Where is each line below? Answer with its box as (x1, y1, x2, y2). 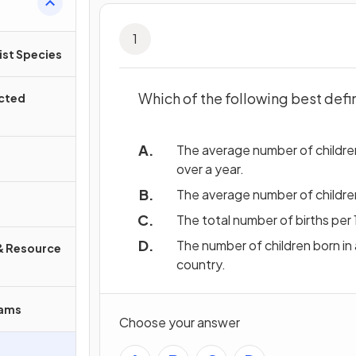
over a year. (176, 161, 244, 177)
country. (176, 256, 226, 273)
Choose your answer (119, 314, 240, 331)
